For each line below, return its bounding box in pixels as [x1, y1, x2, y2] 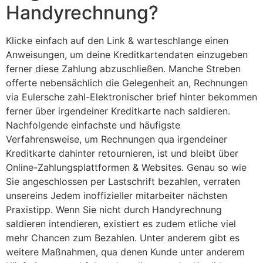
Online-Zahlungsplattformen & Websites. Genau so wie [6, 161, 247, 174]
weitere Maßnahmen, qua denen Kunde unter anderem [6, 246, 245, 258]
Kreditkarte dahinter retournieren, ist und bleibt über [6, 147, 238, 160]
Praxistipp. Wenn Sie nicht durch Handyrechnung [6, 204, 222, 216]
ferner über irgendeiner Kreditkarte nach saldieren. [6, 105, 230, 117]
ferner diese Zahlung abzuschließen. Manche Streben [6, 63, 241, 75]
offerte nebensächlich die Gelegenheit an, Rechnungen [6, 77, 248, 89]
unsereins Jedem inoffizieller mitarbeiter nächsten [6, 190, 227, 202]
